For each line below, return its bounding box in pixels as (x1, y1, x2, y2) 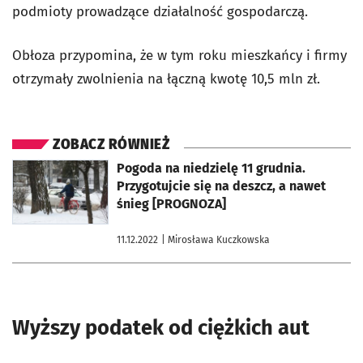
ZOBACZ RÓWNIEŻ (53, 135, 169, 153)
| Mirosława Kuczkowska (161, 233, 270, 246)
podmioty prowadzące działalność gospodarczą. (12, 2, 308, 20)
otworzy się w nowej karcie (11, 159, 130, 171)
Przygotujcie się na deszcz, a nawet (117, 177, 326, 194)
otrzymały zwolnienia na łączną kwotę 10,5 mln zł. (12, 70, 320, 88)
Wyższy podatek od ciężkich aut (12, 314, 310, 340)
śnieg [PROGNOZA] (117, 195, 226, 211)
